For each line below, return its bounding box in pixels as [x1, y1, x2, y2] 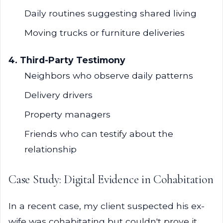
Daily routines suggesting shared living [24, 8, 197, 18]
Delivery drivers [24, 90, 93, 100]
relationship [24, 144, 77, 154]
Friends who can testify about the [24, 128, 173, 139]
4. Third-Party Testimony [8, 55, 125, 65]
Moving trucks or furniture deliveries [24, 27, 185, 38]
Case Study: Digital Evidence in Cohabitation [8, 172, 214, 187]
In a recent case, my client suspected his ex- [8, 201, 205, 211]
